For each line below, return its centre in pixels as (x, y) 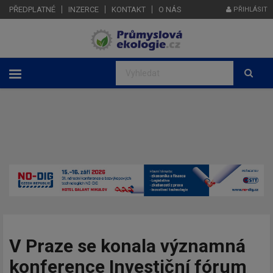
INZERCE (83, 9)
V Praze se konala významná (127, 246)
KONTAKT (129, 9)
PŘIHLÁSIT (250, 9)
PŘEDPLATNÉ (32, 9)
